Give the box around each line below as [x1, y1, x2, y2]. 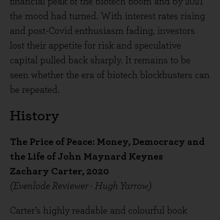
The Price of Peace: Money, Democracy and [10, 137, 205, 147]
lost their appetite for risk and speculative [10, 41, 181, 51]
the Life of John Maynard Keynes [10, 152, 163, 162]
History [10, 109, 59, 123]
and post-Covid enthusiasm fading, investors [10, 26, 195, 36]
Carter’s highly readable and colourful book [10, 206, 187, 216]
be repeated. [10, 85, 59, 95]
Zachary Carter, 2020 [10, 166, 109, 176]
